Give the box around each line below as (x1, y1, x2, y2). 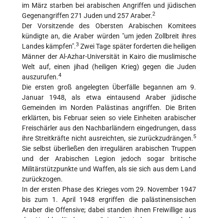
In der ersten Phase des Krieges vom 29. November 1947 (22, 185, 196, 194)
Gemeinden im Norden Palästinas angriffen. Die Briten (22, 104, 196, 112)
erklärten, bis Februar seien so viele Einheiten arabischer (22, 114, 196, 122)
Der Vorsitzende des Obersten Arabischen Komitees (22, 22, 196, 30)
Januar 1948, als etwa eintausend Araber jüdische (22, 93, 196, 102)
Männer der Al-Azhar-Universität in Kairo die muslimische (22, 53, 196, 61)
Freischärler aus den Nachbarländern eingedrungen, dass (22, 124, 196, 132)
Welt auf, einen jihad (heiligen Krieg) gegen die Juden (22, 63, 196, 71)
